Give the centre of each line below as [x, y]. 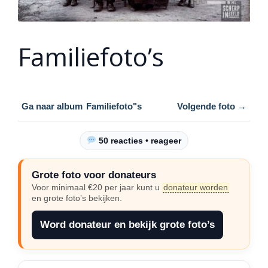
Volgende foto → [212, 106]
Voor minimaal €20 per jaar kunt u [97, 188]
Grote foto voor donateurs [94, 175]
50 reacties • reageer [138, 141]
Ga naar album [52, 106]
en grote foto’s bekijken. [77, 198]
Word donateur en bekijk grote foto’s [127, 225]
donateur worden [196, 188]
